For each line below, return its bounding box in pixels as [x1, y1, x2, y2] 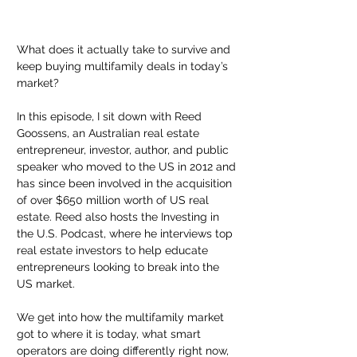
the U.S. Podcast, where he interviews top [17, 227, 236, 240]
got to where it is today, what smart [17, 328, 204, 340]
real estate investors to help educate [17, 244, 211, 257]
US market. [17, 277, 75, 290]
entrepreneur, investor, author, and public [17, 143, 232, 156]
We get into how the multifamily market [17, 311, 227, 324]
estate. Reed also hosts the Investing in [17, 210, 222, 223]
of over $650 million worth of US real [17, 194, 212, 206]
